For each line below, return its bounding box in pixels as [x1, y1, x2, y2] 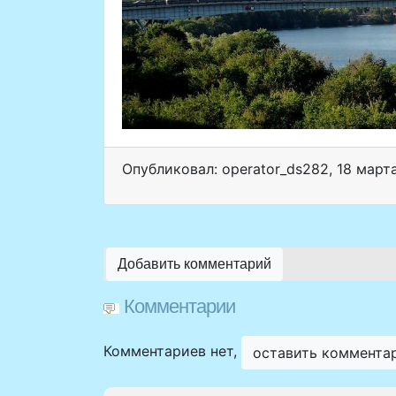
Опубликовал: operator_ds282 [122, 160, 329, 179]
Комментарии [124, 295, 235, 318]
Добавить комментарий [118, 256, 271, 272]
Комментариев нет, [103, 342, 241, 361]
